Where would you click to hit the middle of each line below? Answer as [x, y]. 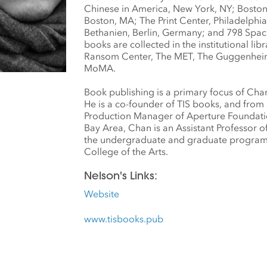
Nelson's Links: [121, 176]
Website [102, 194]
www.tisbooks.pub [124, 219]
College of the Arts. [126, 151]
